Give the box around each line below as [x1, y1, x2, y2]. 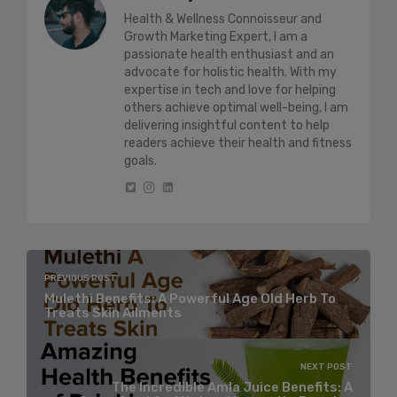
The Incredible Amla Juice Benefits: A [112, 378, 353, 395]
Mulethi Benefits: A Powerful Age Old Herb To [44, 290, 336, 307]
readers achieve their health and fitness [124, 136, 352, 152]
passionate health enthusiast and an [124, 47, 334, 63]
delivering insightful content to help [124, 118, 330, 134]
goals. [124, 153, 157, 169]
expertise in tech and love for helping [124, 82, 336, 98]
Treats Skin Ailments [44, 304, 182, 321]
